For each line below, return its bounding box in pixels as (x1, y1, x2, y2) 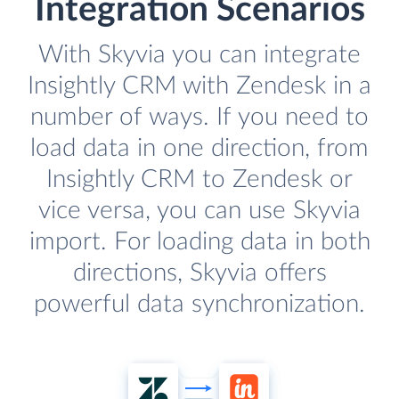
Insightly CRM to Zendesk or (46, 167, 353, 193)
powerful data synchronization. (34, 291, 365, 318)
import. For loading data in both (28, 229, 370, 256)
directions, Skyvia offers (72, 260, 327, 287)
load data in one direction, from (30, 135, 369, 162)
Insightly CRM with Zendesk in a (28, 73, 371, 100)
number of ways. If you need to (30, 104, 369, 131)
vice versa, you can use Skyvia (38, 198, 361, 224)
